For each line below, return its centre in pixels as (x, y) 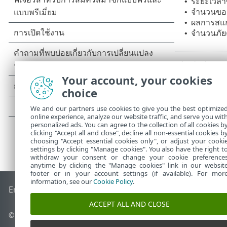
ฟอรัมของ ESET (152, 190)
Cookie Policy (113, 181)
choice (80, 93)
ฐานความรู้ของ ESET (87, 190)
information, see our (62, 181)
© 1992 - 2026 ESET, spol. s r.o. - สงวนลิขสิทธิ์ (81, 215)
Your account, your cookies (137, 80)
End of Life (29, 190)
